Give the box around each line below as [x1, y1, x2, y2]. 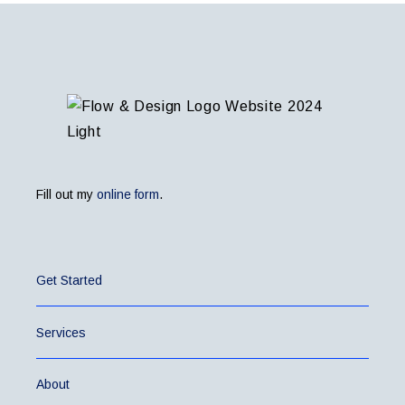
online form [97, 187, 159, 202]
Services [36, 325, 86, 340]
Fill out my [36, 187, 97, 202]
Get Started [36, 273, 102, 288]
